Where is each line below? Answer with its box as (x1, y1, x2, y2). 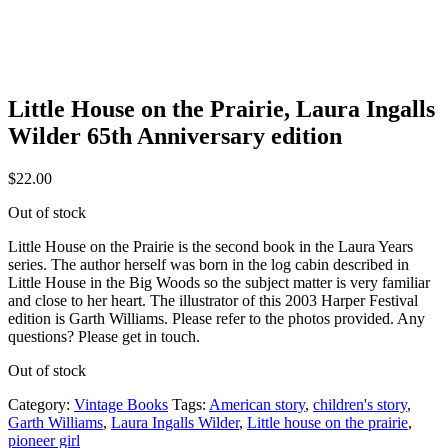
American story (209, 395, 305, 413)
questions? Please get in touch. (8, 327, 200, 345)
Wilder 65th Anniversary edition (8, 122, 342, 149)
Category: (8, 395, 74, 413)
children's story (313, 395, 407, 413)
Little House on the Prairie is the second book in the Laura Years (8, 237, 413, 255)
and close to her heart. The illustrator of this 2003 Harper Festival (8, 291, 418, 309)
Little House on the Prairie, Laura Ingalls (8, 95, 435, 122)
